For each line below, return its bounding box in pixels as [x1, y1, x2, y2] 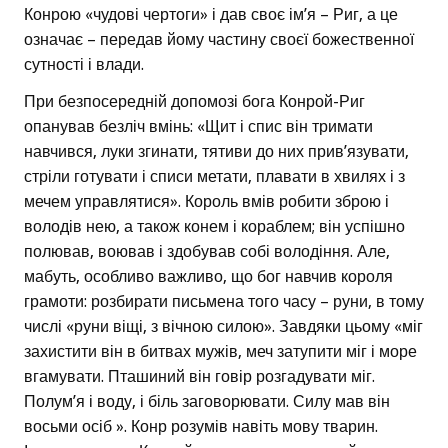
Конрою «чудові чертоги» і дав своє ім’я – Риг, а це [24, 5, 398, 25]
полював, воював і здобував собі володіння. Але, [24, 242, 390, 262]
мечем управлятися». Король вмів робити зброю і [24, 192, 389, 212]
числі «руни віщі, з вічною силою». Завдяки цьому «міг [24, 317, 423, 337]
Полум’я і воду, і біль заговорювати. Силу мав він [24, 392, 390, 412]
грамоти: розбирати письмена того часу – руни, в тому [24, 292, 424, 312]
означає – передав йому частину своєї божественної [24, 30, 414, 50]
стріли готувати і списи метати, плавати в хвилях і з [24, 167, 405, 187]
